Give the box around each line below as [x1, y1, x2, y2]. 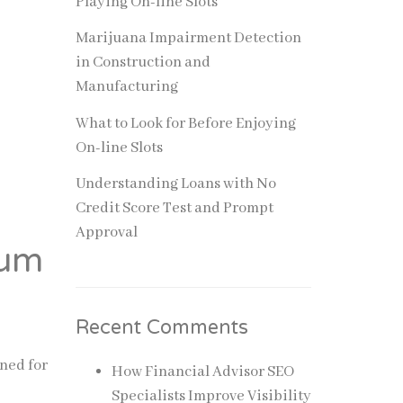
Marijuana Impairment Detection [75, 29, 301, 48]
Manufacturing [75, 77, 178, 96]
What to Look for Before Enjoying [75, 113, 296, 133]
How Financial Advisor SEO [111, 363, 294, 381]
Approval [75, 223, 138, 242]
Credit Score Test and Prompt [75, 199, 273, 218]
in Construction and [75, 53, 210, 72]
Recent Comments [75, 316, 248, 339]
